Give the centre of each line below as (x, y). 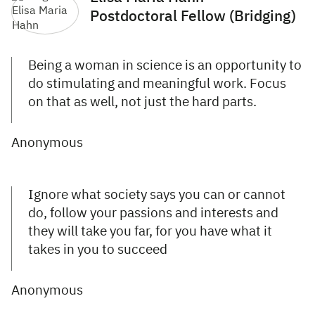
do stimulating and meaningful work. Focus (157, 84)
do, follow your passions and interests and (153, 214)
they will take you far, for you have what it (150, 232)
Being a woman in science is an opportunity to (165, 66)
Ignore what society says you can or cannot (157, 195)
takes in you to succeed (98, 250)
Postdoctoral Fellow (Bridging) (193, 18)
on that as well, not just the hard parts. (142, 103)
